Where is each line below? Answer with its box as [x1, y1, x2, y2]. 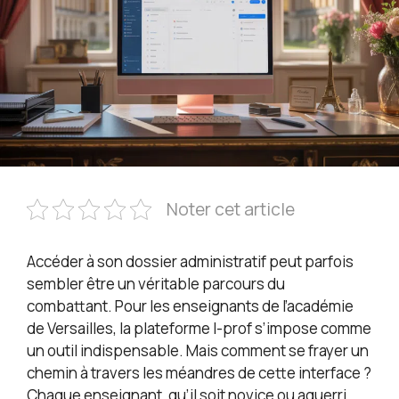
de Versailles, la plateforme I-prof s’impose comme [27, 318, 371, 339]
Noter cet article [167, 198, 295, 222]
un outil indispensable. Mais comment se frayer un [27, 340, 369, 362]
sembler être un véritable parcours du [27, 273, 285, 295]
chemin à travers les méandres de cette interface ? [27, 362, 371, 384]
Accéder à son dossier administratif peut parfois [27, 251, 354, 273]
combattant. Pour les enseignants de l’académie [27, 296, 354, 317]
